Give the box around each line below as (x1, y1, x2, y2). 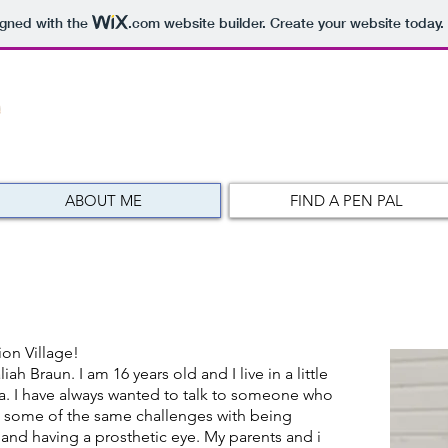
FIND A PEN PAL (289, 191, 403, 210)
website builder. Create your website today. (159, 14, 444, 33)
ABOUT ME (65, 191, 142, 210)
